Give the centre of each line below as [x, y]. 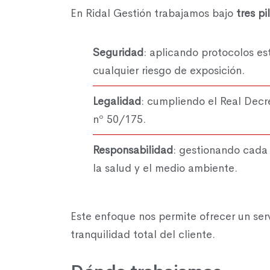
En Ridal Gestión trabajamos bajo [153, 13]
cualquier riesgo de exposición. [168, 70]
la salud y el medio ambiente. [165, 168]
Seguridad [118, 52]
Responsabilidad [133, 150]
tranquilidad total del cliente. [143, 234]
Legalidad [117, 101]
